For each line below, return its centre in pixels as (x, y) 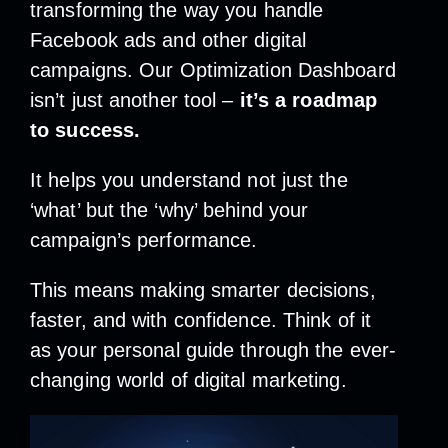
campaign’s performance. (147, 239)
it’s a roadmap (308, 99)
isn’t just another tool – (135, 99)
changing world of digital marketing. (188, 379)
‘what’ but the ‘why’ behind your (169, 209)
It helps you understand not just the (189, 179)
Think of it (327, 319)
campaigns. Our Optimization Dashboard (213, 69)
